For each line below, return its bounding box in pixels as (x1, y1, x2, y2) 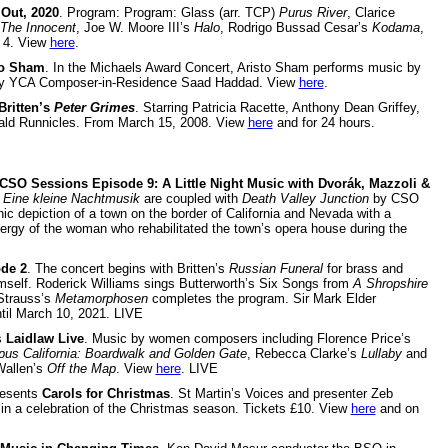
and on (375, 400, 419, 416)
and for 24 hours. (272, 114, 375, 130)
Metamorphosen (54, 290, 148, 306)
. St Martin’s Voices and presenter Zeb (169, 385, 393, 401)
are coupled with (139, 190, 242, 206)
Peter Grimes (53, 99, 135, 115)
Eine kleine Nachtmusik (2, 190, 140, 206)
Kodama (371, 19, 420, 35)
